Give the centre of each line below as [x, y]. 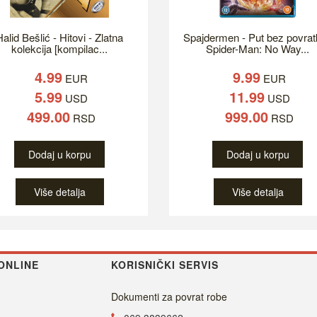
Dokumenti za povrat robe [169, 297]
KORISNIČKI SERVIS [165, 265]
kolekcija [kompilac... [59, 49]
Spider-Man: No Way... [258, 49]
